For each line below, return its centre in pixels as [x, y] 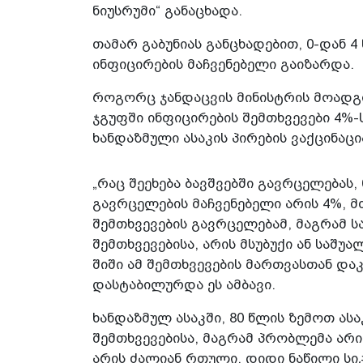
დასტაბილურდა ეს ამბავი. [184, 285]
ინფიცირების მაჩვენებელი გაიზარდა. [223, 65]
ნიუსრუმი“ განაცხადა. [167, 11]
